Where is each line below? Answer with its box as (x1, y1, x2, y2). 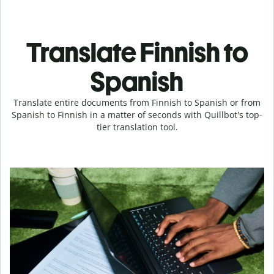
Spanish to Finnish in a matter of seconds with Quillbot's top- (12, 109, 262, 120)
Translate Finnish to (26, 36, 248, 68)
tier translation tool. (96, 121, 178, 133)
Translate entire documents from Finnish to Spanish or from (13, 97, 261, 108)
